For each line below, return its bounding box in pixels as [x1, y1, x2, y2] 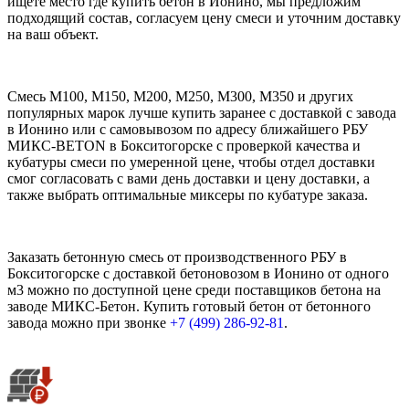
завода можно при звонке [7, 315, 170, 331]
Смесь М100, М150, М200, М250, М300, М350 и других [7, 89, 353, 105]
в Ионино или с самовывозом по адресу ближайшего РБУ [7, 121, 368, 138]
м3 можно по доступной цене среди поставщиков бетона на [7, 282, 381, 299]
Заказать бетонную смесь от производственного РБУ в [7, 249, 347, 266]
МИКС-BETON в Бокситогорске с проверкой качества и [7, 138, 361, 154]
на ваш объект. [7, 26, 99, 43]
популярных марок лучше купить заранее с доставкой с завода [7, 105, 396, 121]
